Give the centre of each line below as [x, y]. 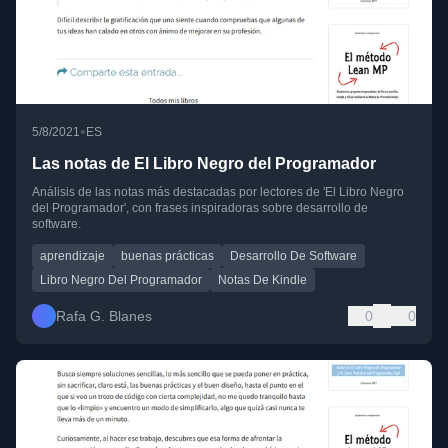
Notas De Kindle [262, 280]
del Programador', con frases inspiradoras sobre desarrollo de [200, 208]
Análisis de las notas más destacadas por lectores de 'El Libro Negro [218, 192]
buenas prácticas [167, 256]
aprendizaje [72, 256]
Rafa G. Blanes [104, 316]
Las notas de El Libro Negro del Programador [204, 164]
